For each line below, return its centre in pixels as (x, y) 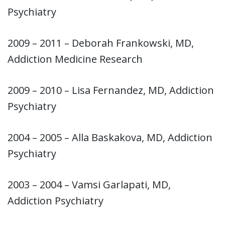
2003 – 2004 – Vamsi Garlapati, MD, (89, 184)
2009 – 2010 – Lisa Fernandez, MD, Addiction (111, 90)
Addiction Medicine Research (75, 59)
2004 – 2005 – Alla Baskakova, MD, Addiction (110, 137)
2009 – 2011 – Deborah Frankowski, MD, (101, 43)
